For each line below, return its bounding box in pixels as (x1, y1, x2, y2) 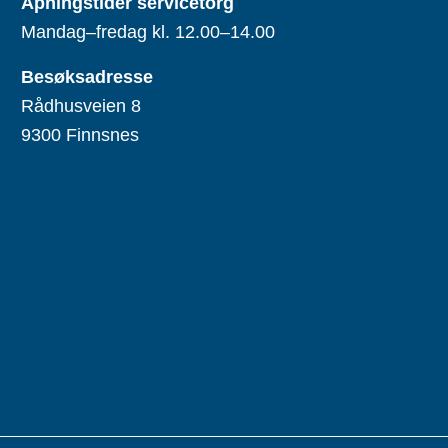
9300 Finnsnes (21, 125, 140, 146)
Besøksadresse (21, 67, 154, 88)
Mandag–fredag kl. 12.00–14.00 (21, 22, 276, 43)
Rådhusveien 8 (21, 96, 142, 117)
